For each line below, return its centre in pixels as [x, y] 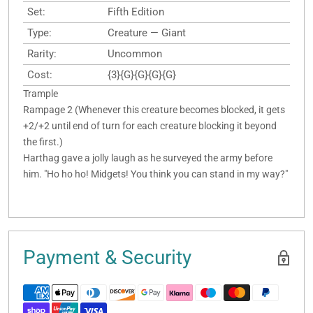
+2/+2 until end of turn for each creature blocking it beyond [150, 126]
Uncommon [135, 54]
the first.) [43, 142]
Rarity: [42, 54]
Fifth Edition [136, 12]
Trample [41, 94]
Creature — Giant [147, 33]
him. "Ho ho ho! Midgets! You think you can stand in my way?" [155, 174]
